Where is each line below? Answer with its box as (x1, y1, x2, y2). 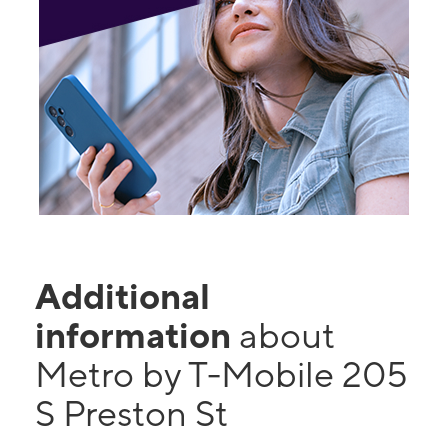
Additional (35, 275, 210, 317)
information (35, 314, 239, 356)
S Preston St (35, 392, 228, 434)
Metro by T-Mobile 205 (35, 353, 408, 395)
